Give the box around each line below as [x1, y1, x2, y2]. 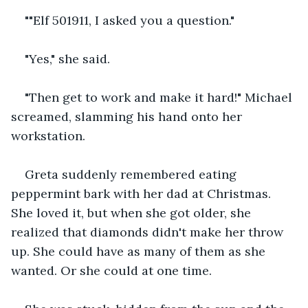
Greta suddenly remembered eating [25, 166, 240, 182]
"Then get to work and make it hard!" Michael [25, 89, 296, 105]
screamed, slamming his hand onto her [11, 108, 245, 124]
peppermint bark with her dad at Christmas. [11, 185, 274, 201]
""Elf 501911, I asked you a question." [25, 12, 234, 28]
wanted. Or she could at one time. [11, 262, 212, 278]
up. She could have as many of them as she [11, 243, 269, 259]
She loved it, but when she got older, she [11, 204, 254, 221]
